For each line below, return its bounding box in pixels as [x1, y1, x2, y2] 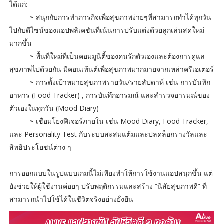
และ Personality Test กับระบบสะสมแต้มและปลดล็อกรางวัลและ [9, 129, 207, 139]
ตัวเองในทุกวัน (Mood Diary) [9, 103, 99, 113]
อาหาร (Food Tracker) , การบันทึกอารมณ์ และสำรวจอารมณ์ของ [9, 90, 210, 100]
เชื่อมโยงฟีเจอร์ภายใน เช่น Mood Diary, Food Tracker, [33, 116, 208, 126]
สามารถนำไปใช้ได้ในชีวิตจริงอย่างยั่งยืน [9, 194, 133, 204]
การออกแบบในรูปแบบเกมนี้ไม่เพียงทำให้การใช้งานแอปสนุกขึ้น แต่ [9, 168, 213, 178]
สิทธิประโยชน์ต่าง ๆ [9, 142, 71, 152]
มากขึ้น [9, 38, 32, 48]
